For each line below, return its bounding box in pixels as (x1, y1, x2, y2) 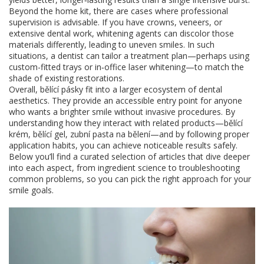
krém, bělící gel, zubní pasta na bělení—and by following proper (9, 128, 249, 140)
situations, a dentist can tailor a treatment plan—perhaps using (9, 50, 249, 61)
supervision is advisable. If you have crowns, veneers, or (9, 16, 222, 28)
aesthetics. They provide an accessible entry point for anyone (9, 95, 242, 106)
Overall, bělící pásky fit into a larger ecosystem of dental (9, 84, 222, 95)
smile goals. (9, 184, 54, 196)
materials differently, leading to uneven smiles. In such (9, 39, 214, 50)
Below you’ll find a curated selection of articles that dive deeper (9, 151, 250, 162)
